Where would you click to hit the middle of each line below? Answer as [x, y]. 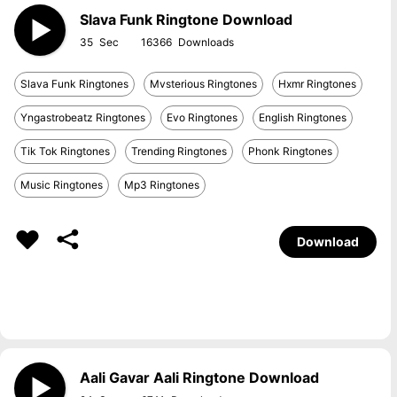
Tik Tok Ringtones [65, 151]
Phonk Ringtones [290, 151]
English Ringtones [303, 117]
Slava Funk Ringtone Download [186, 19]
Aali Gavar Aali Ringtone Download [199, 378]
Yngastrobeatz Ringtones [83, 117]
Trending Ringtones [179, 151]
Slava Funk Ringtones [74, 84]
